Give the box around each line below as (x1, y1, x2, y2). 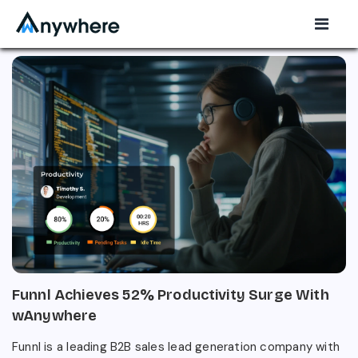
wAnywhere (12, 306, 97, 324)
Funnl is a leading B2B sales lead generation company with (12, 338, 340, 355)
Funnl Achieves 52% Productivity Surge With (12, 285, 329, 304)
